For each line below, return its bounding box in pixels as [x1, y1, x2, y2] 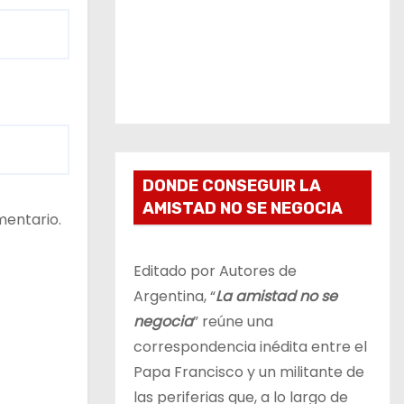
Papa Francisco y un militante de [133, 362, 364, 382]
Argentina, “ [133, 286, 216, 307]
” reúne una [193, 311, 273, 332]
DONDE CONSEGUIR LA [142, 176, 321, 196]
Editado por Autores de [133, 261, 297, 281]
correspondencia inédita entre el [133, 336, 367, 357]
